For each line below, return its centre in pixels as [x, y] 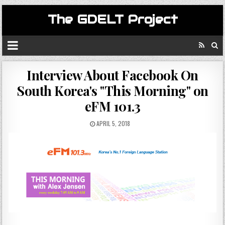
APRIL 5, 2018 [113, 123]
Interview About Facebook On [113, 75]
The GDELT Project [113, 19]
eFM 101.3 [113, 106]
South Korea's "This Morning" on [113, 91]
